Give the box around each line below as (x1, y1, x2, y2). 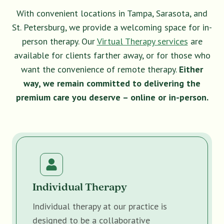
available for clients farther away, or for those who (13, 49, 210, 61)
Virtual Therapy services (96, 35, 188, 47)
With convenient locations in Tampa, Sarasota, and (16, 7, 207, 19)
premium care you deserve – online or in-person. (15, 91, 208, 103)
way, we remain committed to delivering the (23, 77, 200, 89)
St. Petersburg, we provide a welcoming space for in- (12, 21, 212, 33)
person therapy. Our (21, 35, 97, 47)
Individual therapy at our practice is (32, 200, 167, 212)
